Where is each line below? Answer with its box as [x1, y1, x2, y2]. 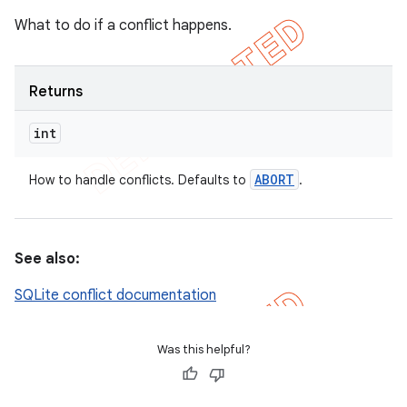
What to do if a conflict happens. [15, 16, 232, 35]
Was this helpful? [156, 342, 251, 357]
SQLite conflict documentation [15, 286, 216, 304]
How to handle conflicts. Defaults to [29, 172, 250, 188]
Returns [29, 83, 83, 101]
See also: [15, 250, 80, 268]
